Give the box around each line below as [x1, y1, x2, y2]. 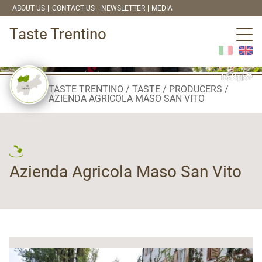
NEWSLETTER [101, 4, 145, 12]
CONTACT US [51, 4, 95, 12]
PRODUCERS [169, 83, 223, 95]
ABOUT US [12, 4, 46, 12]
